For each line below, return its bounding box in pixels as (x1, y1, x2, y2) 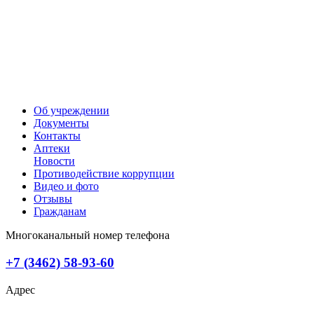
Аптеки (34, 142, 70, 155)
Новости (34, 155, 75, 168)
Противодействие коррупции (34, 168, 175, 180)
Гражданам (34, 205, 86, 218)
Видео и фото (34, 180, 99, 193)
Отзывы (34, 193, 72, 205)
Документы (34, 117, 89, 130)
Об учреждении (34, 104, 109, 117)
